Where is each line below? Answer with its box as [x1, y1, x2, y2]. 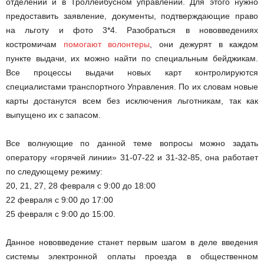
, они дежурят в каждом [150, 39, 258, 49]
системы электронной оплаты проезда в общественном [6, 252, 258, 262]
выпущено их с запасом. [6, 110, 101, 120]
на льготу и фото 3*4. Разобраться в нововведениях [6, 25, 258, 35]
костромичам [6, 39, 64, 49]
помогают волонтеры [63, 39, 150, 49]
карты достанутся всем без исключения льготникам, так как [6, 96, 258, 106]
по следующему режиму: [6, 167, 103, 177]
